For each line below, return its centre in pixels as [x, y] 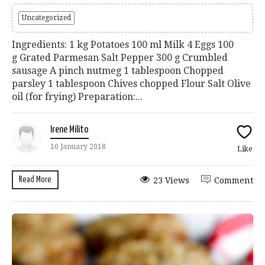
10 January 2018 [78, 146]
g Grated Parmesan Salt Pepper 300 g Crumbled [120, 57]
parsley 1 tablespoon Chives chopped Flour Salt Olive [131, 83]
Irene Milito [70, 130]
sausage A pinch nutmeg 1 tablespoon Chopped [118, 70]
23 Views [171, 180]
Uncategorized [46, 17]
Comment [234, 180]
